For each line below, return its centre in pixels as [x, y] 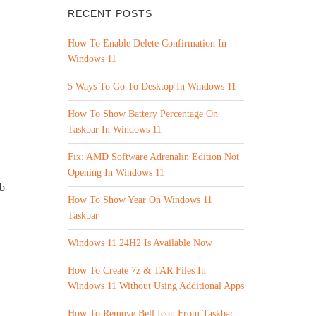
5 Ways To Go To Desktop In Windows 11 [152, 86]
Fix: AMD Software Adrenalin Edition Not [153, 157]
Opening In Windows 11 [116, 172]
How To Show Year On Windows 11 [140, 200]
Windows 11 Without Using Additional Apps [156, 286]
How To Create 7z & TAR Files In [137, 271]
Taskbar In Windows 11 [115, 129]
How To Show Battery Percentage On [143, 114]
